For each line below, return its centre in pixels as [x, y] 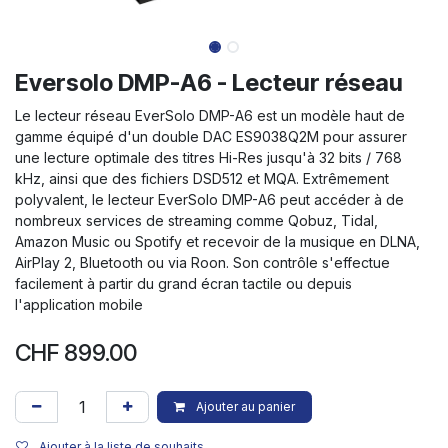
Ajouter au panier [244, 407]
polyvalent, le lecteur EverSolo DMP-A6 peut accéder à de [209, 200]
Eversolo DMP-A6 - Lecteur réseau [209, 83]
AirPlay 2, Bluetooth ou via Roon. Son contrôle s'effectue [202, 263]
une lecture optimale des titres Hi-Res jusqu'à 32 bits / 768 [208, 158]
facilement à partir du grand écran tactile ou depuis [183, 284]
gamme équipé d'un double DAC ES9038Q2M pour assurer [211, 137]
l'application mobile [79, 305]
